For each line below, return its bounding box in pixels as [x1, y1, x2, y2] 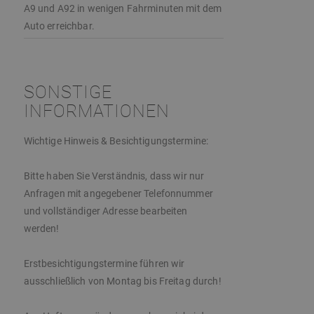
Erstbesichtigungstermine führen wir [23, 258, 185, 270]
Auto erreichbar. [23, 20, 95, 32]
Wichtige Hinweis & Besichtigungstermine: [23, 135, 209, 147]
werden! [23, 223, 60, 235]
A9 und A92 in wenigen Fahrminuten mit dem [23, 2, 222, 14]
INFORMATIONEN [23, 101, 170, 122]
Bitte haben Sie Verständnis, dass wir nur [23, 170, 205, 182]
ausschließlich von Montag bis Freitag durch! [23, 275, 221, 287]
